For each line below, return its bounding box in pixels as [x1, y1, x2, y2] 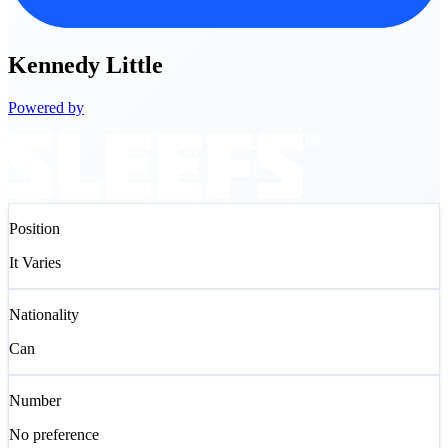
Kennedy [8, 51, 100, 78]
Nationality [9, 305, 79, 323]
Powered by [8, 98, 84, 116]
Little [106, 51, 163, 78]
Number [9, 391, 61, 409]
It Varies [9, 253, 61, 271]
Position [9, 219, 60, 237]
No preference [9, 425, 99, 443]
